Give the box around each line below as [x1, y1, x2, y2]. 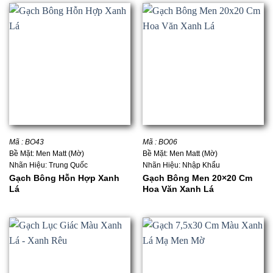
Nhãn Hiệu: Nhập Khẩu [142, 161, 220, 170]
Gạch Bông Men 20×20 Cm [142, 172, 252, 183]
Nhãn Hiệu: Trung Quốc [9, 161, 88, 170]
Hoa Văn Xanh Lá [142, 183, 214, 194]
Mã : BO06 [142, 138, 177, 147]
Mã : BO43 [9, 138, 44, 147]
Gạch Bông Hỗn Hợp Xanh [9, 172, 119, 183]
